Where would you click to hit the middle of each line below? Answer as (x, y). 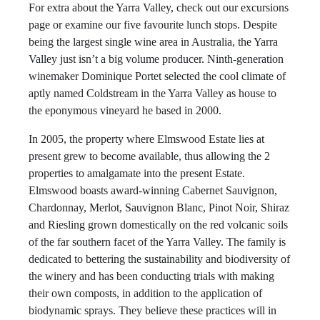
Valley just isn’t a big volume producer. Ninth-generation (156, 59)
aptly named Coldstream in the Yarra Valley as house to (152, 93)
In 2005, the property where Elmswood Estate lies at (146, 139)
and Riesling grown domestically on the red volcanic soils (158, 225)
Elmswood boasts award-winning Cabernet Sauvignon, (153, 190)
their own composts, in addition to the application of (145, 293)
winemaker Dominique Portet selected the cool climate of (157, 76)
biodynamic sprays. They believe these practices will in (152, 310)
